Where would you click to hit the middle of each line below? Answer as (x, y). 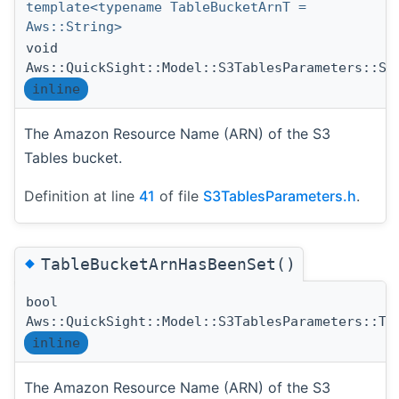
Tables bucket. (73, 157)
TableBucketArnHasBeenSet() (168, 264)
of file (179, 195)
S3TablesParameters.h (280, 195)
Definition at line (81, 195)
